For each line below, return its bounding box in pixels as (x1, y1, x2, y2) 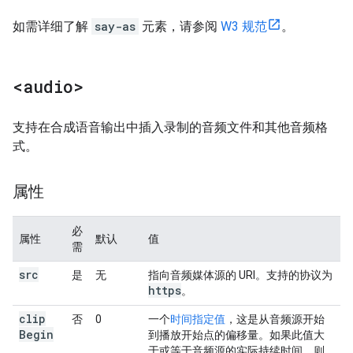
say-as (95, 19, 136, 34)
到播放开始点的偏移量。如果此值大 (148, 329, 325, 341)
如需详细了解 (13, 19, 91, 34)
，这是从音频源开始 (225, 313, 325, 325)
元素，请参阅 (139, 19, 221, 34)
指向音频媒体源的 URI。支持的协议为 (148, 269, 333, 281)
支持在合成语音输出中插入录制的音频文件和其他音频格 (13, 120, 328, 135)
